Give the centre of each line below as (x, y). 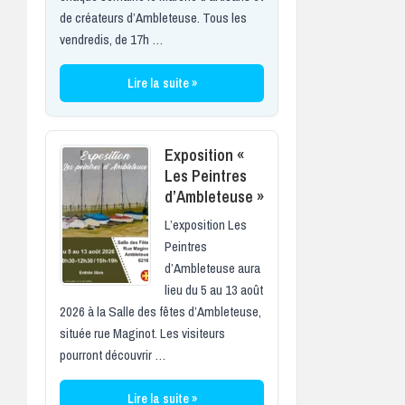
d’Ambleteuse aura (212, 268)
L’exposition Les (206, 224)
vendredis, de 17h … (111, 39)
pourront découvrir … (113, 354)
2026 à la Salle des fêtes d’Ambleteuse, (160, 311)
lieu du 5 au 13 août (214, 289)
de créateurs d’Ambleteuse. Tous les (153, 17)
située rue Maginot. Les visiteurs (142, 333)
